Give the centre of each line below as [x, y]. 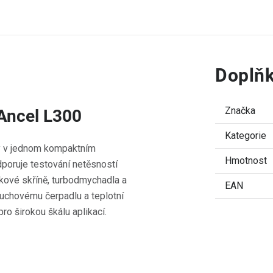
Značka [240, 111]
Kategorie [246, 136]
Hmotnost [246, 161]
